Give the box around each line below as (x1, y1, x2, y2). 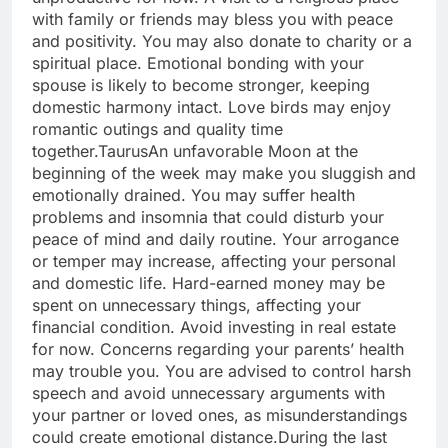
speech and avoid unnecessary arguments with (32, 383, 385, 404)
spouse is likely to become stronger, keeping (32, 75, 370, 96)
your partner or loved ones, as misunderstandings (32, 405, 407, 426)
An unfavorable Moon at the (148, 141, 358, 162)
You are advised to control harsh (160, 361, 411, 382)
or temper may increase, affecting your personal (32, 251, 396, 272)
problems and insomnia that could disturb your (32, 207, 384, 228)
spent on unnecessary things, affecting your (32, 295, 361, 316)
